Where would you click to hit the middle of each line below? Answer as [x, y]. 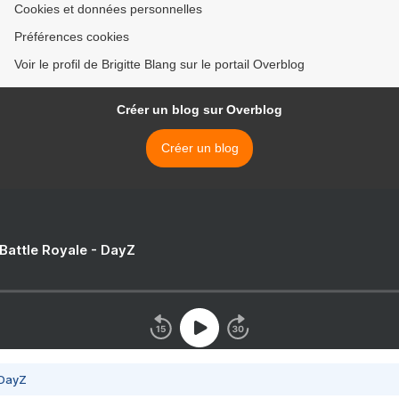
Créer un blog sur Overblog [199, 110]
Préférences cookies [72, 37]
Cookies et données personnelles [108, 9]
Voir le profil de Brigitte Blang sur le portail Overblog [159, 65]
